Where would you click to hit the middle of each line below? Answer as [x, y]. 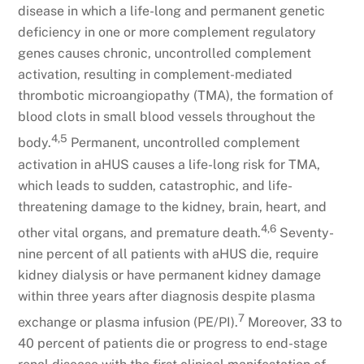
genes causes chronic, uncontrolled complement [165, 54]
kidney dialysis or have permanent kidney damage [170, 275]
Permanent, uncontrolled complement [184, 143]
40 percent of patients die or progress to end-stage [173, 344]
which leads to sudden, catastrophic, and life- [156, 185]
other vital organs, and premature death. [140, 233]
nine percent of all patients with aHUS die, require [169, 254]
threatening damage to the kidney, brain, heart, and [173, 206]
